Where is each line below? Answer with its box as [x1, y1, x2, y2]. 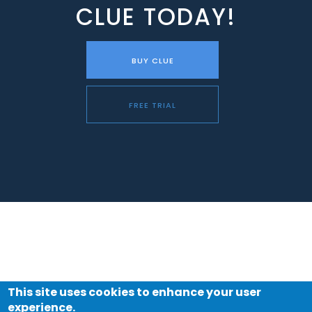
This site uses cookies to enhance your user [8, 284, 262, 300]
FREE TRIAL [129, 100, 176, 111]
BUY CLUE [131, 55, 174, 66]
